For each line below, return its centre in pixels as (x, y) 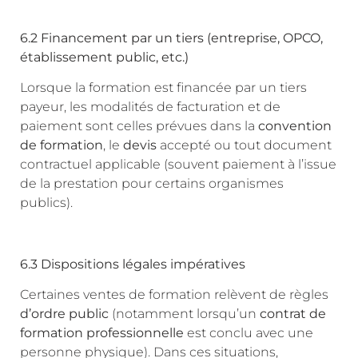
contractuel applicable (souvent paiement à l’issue (178, 165)
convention (295, 126)
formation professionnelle (102, 333)
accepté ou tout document (244, 145)
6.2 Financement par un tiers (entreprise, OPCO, (171, 38)
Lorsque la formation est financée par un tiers (163, 88)
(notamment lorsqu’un (184, 314)
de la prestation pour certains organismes (152, 184)
